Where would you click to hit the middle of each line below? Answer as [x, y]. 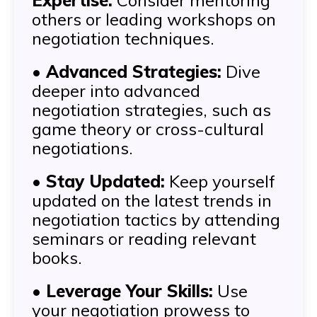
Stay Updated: [105, 181]
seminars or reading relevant [144, 239]
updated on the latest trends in [152, 201]
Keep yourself [220, 181]
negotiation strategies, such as [151, 110]
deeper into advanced [116, 91]
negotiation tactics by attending [156, 220]
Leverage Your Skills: [129, 291]
